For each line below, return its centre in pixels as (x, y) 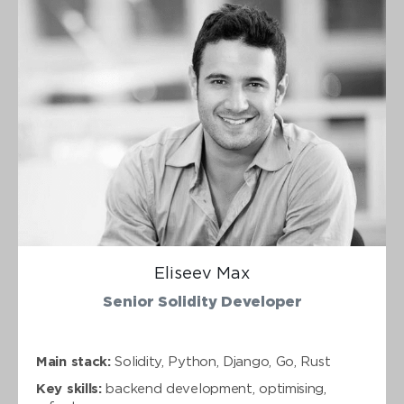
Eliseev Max (202, 274)
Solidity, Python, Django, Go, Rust (220, 362)
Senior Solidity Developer (202, 303)
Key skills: (69, 389)
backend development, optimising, (214, 389)
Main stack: (73, 362)
